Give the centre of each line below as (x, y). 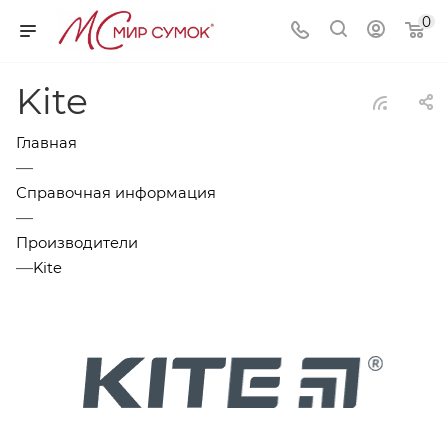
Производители (77, 243)
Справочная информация (116, 193)
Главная (46, 143)
